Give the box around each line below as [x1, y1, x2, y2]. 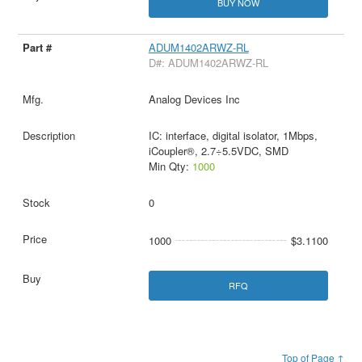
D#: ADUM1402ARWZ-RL [148, 54, 268, 70]
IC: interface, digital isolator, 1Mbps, [148, 127, 318, 143]
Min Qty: [148, 158, 192, 174]
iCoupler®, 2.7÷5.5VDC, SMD [148, 142, 288, 158]
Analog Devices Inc [148, 90, 240, 107]
